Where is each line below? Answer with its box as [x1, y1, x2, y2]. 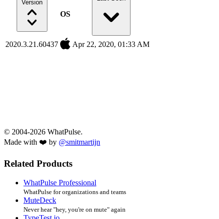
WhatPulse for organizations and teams [23, 188, 126, 196]
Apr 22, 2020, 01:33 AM [72, 40, 150, 48]
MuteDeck [23, 196, 56, 205]
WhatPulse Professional [23, 178, 96, 187]
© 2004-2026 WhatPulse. [4, 127, 83, 136]
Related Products [4, 158, 72, 169]
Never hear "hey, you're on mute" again [23, 206, 126, 214]
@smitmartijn [59, 137, 100, 146]
